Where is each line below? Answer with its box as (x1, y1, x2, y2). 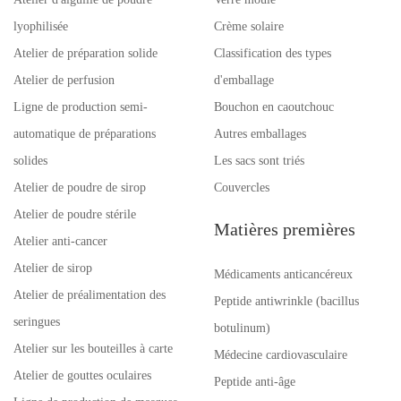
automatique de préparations (13, 127, 156, 141)
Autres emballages (214, 127, 306, 141)
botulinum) (214, 321, 270, 335)
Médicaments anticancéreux (214, 268, 353, 281)
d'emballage (214, 73, 274, 87)
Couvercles (214, 181, 269, 194)
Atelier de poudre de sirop (13, 181, 146, 194)
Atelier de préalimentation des (13, 288, 166, 302)
